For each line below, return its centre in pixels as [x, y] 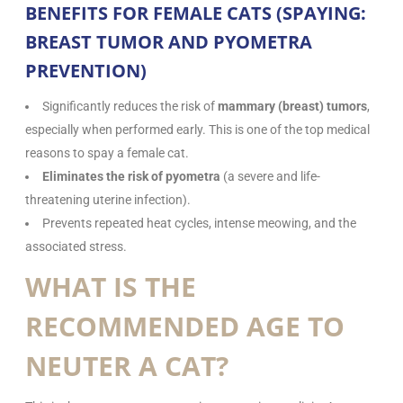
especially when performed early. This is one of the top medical [197, 129]
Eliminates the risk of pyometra [131, 176]
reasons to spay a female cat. [107, 152]
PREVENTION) [86, 70]
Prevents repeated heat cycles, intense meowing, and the [199, 223]
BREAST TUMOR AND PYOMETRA [169, 41]
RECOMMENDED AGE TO [185, 326]
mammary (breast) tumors [292, 106]
